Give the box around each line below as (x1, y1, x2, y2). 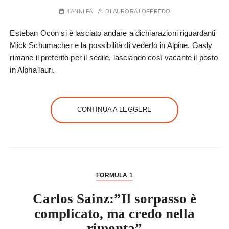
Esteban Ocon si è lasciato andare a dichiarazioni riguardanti (10, 29, 216, 37)
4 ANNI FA (66, 8, 93, 14)
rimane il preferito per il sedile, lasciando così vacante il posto (10, 53, 218, 62)
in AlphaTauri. (10, 65, 55, 74)
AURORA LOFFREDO (112, 8, 171, 14)
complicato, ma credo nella (34, 206, 195, 221)
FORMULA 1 (96, 172, 133, 179)
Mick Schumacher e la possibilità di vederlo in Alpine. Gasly (10, 41, 213, 50)
